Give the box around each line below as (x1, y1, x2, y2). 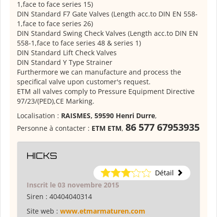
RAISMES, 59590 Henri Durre (61, 111, 155, 121)
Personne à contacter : (17, 124, 92, 133)
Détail (155, 168, 174, 178)
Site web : (27, 206, 60, 216)
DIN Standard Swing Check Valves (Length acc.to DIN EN (17, 29, 198, 38)
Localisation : (17, 111, 61, 121)
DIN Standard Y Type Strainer (17, 58, 112, 67)
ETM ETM (92, 124, 122, 133)
